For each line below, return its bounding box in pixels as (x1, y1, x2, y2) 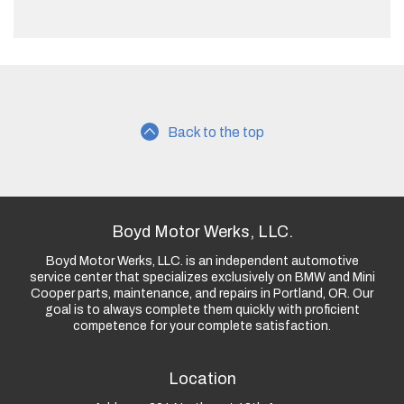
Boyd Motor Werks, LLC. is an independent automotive (45, 253, 359, 268)
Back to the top (167, 124, 264, 140)
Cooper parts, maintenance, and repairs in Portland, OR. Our (31, 286, 373, 300)
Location (168, 369, 236, 388)
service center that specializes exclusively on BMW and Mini (29, 270, 375, 284)
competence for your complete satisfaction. (73, 318, 331, 333)
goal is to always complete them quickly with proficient (44, 302, 360, 317)
